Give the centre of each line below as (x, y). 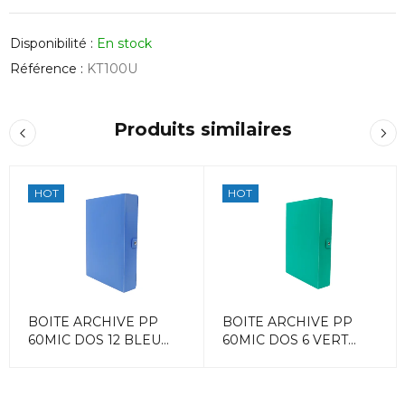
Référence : (47, 68)
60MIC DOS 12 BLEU (94, 340)
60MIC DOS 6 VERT (285, 340)
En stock (124, 43)
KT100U (112, 68)
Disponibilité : (52, 43)
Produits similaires (203, 129)
